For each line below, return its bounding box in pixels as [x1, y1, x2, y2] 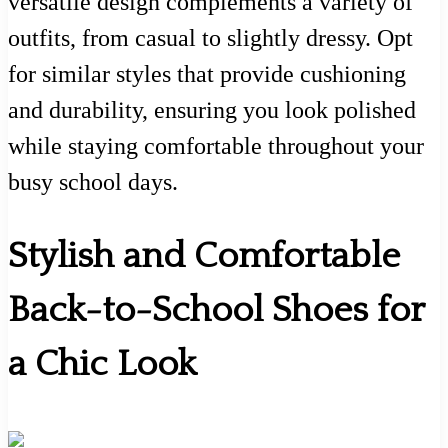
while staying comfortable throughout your [8, 132, 424, 159]
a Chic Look [8, 344, 197, 385]
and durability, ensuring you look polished [8, 96, 416, 123]
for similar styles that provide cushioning [8, 60, 406, 87]
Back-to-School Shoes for [8, 290, 424, 331]
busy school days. [8, 168, 178, 195]
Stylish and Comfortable [8, 236, 400, 277]
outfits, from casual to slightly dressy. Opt [8, 24, 413, 51]
